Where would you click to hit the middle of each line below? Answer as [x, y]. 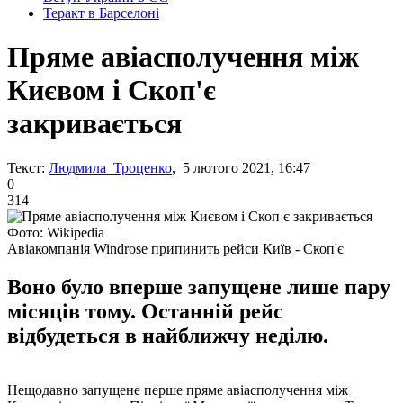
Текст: [26, 167]
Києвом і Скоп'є [112, 90]
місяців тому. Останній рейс [145, 311]
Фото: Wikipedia [56, 232]
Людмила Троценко [110, 167]
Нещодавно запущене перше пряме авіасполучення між [178, 390]
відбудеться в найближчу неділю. [168, 335]
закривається [94, 124]
